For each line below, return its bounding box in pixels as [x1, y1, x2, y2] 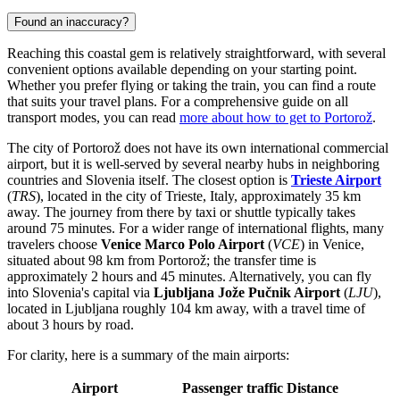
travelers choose [7, 236, 101, 252]
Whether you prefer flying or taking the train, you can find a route [7, 77, 376, 93]
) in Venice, [300, 236, 364, 252]
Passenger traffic [182, 379, 283, 396]
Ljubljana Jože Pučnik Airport [154, 284, 340, 300]
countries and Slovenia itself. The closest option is [7, 171, 291, 187]
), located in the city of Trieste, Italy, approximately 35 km [36, 187, 361, 204]
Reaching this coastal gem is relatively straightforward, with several [7, 45, 386, 61]
